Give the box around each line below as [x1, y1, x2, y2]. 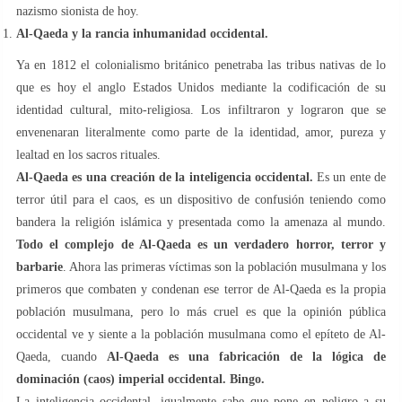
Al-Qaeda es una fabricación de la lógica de [107, 350, 386, 364]
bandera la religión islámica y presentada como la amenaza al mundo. [16, 215, 386, 230]
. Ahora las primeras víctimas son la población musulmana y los [63, 260, 386, 275]
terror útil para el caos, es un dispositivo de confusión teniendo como [16, 193, 386, 207]
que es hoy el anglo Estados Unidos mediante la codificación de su [16, 81, 386, 95]
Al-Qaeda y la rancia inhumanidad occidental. [16, 27, 268, 41]
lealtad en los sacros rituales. [16, 148, 161, 162]
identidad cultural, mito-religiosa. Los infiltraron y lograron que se [16, 103, 386, 118]
